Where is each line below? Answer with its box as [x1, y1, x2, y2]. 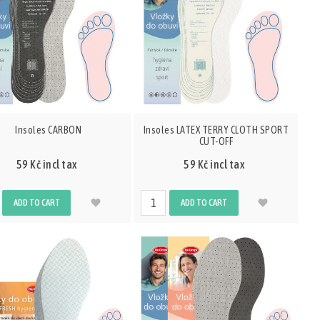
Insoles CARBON [15, 124, 82, 136]
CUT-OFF [199, 135, 234, 147]
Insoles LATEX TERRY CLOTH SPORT [143, 124, 289, 136]
